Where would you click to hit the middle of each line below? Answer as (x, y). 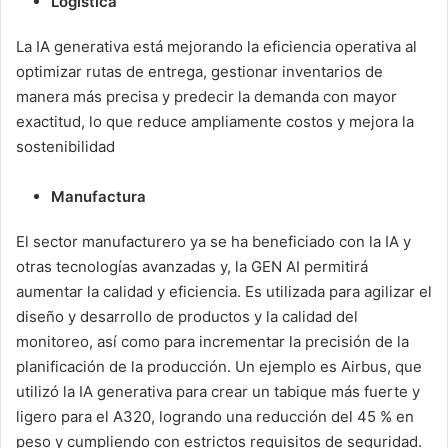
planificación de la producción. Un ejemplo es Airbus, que (219, 367)
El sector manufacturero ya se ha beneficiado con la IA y (213, 242)
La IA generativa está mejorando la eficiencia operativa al (216, 47)
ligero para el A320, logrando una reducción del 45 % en (215, 417)
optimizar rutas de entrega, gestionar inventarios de (199, 72)
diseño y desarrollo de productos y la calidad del (187, 317)
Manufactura (98, 197)
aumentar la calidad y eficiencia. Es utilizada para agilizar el (224, 292)
